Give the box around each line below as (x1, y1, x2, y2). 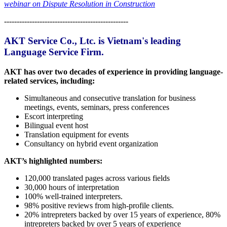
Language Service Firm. (4, 47, 106, 58)
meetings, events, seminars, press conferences (24, 102, 171, 111)
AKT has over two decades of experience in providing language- (4, 67, 223, 76)
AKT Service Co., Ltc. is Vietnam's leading (4, 35, 181, 47)
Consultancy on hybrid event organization (24, 139, 160, 148)
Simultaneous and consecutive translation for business (24, 93, 196, 102)
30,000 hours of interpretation (24, 182, 119, 192)
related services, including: (4, 76, 95, 85)
